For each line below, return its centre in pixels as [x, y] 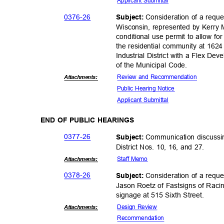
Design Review [139, 207]
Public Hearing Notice [148, 88]
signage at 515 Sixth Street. [162, 195]
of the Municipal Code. [154, 65]
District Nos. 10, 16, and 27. [162, 147]
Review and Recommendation [159, 77]
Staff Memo [134, 159]
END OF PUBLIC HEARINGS [90, 120]
